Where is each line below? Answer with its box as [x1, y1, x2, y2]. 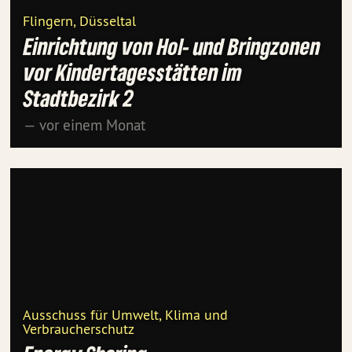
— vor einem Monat [24, 115, 145, 135]
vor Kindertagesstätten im [24, 58, 242, 87]
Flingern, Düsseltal [23, 12, 136, 31]
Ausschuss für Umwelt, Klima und [23, 306, 228, 324]
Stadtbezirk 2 [24, 84, 134, 113]
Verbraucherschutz [23, 320, 134, 339]
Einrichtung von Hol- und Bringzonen [24, 32, 321, 61]
